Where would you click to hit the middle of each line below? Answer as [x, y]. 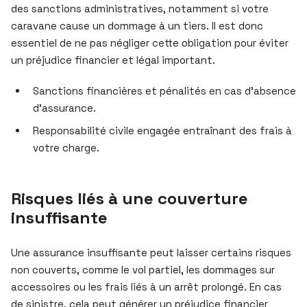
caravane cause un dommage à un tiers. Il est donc [137, 25]
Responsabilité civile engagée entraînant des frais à [162, 130]
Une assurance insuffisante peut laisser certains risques [151, 252]
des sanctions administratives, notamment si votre [140, 8]
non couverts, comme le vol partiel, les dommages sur [143, 269]
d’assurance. [64, 108]
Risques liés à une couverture [130, 198]
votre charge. [66, 147]
